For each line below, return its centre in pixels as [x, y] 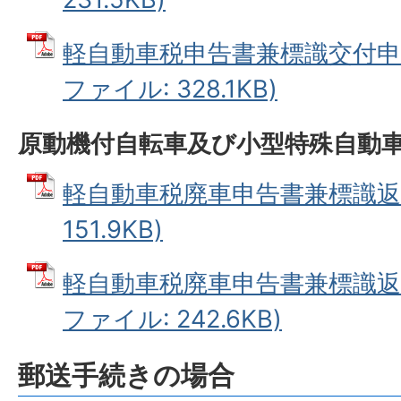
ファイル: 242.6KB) [172, 319]
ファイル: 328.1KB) [170, 89]
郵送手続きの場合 [126, 375]
